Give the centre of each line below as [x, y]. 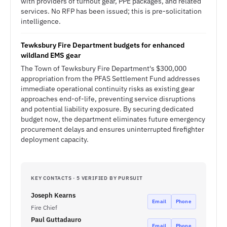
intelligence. [41, 21]
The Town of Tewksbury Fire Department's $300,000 [104, 68]
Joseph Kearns [53, 195]
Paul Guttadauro [56, 220]
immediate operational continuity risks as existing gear [108, 89]
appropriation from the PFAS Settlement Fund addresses [110, 79]
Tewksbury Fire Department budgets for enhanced [103, 45]
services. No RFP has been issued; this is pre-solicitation [111, 11]
